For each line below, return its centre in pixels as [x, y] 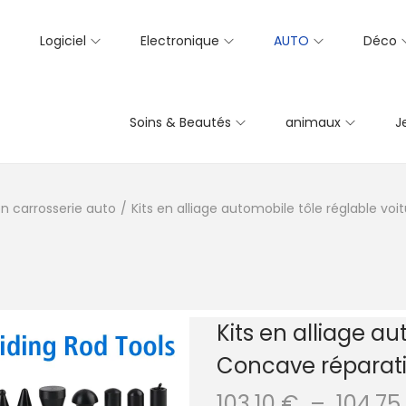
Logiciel [63, 41]
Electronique [180, 41]
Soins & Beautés [180, 122]
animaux [313, 122]
